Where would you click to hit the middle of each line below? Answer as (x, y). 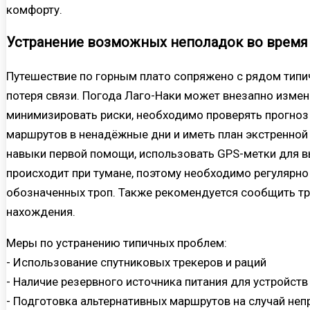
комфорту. (34, 10)
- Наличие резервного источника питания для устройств (157, 281)
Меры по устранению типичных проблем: (117, 243)
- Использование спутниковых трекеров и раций (136, 262)
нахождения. (41, 211)
